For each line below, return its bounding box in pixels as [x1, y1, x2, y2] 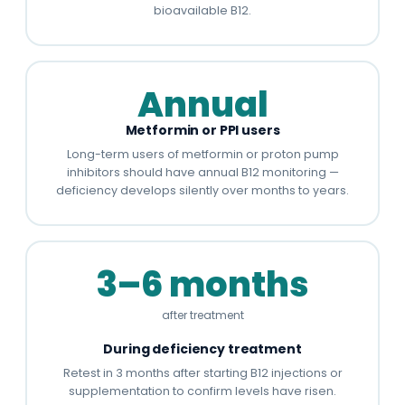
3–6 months [96, 259, 309, 308]
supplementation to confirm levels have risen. [69, 382, 336, 399]
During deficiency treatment [103, 339, 302, 358]
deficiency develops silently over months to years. [56, 182, 349, 198]
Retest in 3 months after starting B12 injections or [62, 364, 343, 381]
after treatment [161, 306, 244, 323]
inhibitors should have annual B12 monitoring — [66, 164, 339, 180]
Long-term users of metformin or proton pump [66, 146, 339, 162]
